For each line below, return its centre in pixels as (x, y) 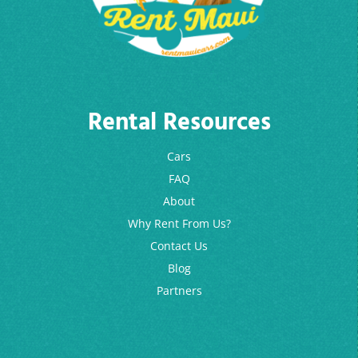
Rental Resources (179, 122)
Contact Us (179, 245)
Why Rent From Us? (179, 223)
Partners (179, 290)
